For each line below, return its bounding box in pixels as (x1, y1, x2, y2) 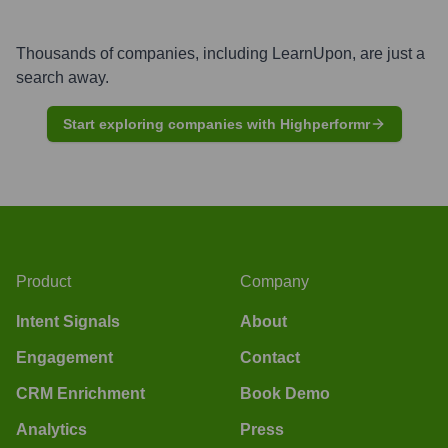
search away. (16, 68, 109, 86)
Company (240, 272, 309, 290)
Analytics (16, 420, 87, 438)
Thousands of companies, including (16, 44, 272, 62)
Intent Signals (16, 312, 120, 330)
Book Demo (240, 384, 330, 402)
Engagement (16, 348, 113, 366)
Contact (240, 348, 300, 366)
